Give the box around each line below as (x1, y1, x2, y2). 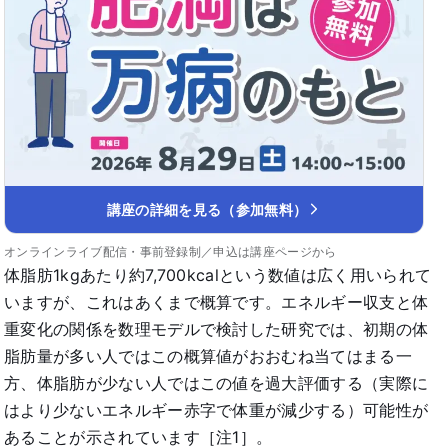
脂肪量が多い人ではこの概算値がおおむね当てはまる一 (4, 345, 412, 366)
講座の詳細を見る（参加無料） (106, 200, 308, 218)
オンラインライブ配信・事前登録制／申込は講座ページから (4, 243, 337, 259)
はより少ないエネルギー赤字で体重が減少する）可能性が (4, 399, 429, 420)
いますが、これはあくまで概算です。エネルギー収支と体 (4, 291, 429, 312)
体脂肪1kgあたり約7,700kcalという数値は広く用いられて (4, 264, 432, 285)
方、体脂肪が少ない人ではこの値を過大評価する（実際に (4, 372, 429, 393)
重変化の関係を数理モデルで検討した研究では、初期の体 (4, 318, 429, 339)
